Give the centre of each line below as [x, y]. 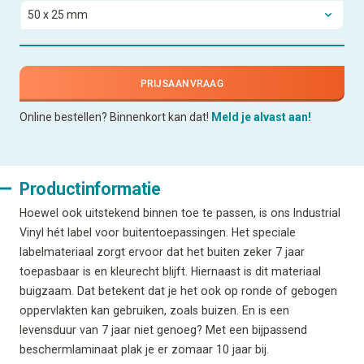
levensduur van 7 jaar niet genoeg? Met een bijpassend [163, 329]
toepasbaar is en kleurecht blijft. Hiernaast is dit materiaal [170, 271]
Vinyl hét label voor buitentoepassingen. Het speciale [158, 232]
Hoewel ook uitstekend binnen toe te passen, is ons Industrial [180, 212]
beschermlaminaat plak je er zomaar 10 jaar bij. [144, 349]
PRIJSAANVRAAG [182, 83]
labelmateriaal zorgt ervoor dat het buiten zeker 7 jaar [162, 251]
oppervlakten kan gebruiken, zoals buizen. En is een [154, 310]
